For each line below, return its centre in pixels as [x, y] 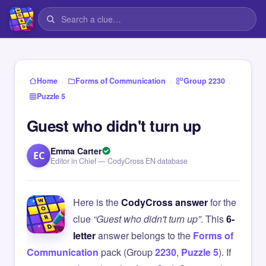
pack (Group [127, 252]
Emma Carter [76, 151]
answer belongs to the [144, 235]
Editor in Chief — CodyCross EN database [119, 161]
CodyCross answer [164, 202]
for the [222, 202]
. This [213, 219]
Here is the [97, 202]
